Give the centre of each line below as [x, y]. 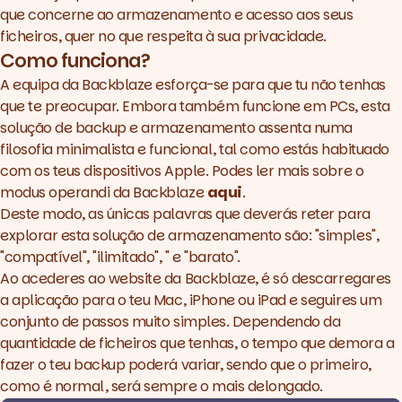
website [135, 278]
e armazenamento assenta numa [239, 127]
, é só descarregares [323, 278]
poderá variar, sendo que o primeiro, [248, 364]
